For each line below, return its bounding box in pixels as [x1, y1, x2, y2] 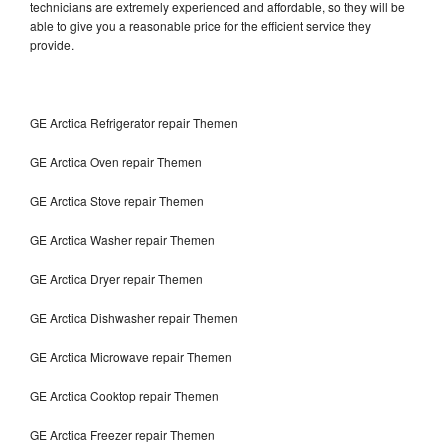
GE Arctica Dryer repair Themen [30, 269, 203, 287]
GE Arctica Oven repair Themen [30, 152, 202, 170]
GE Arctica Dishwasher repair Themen [30, 308, 241, 326]
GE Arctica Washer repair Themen [30, 230, 215, 248]
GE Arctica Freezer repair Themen [30, 425, 218, 443]
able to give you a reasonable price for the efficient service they [30, 16, 371, 34]
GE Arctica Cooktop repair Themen [30, 386, 219, 404]
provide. [30, 35, 77, 53]
